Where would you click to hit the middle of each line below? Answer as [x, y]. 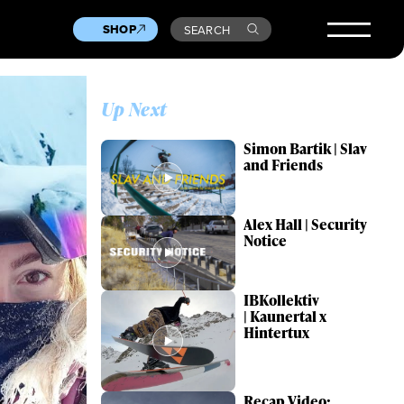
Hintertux [277, 332]
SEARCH [207, 29]
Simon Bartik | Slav [306, 149]
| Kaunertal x [285, 316]
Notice [266, 241]
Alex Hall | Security [306, 225]
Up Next [134, 110]
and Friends [284, 165]
